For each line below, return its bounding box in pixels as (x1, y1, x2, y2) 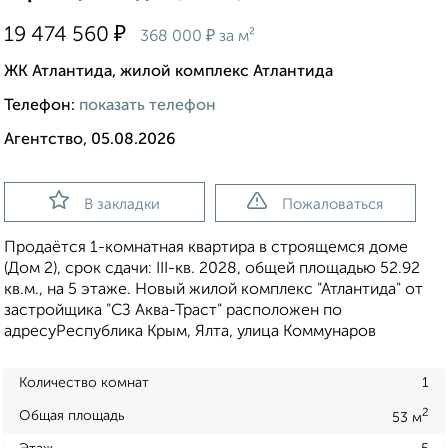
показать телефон (79, 98, 216, 115)
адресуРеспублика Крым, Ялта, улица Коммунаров (4, 324, 376, 341)
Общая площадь (19, 408, 125, 423)
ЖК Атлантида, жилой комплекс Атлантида (4, 64, 333, 81)
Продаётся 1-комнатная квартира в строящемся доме (4, 240, 408, 257)
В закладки (83, 197, 160, 213)
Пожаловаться (282, 197, 384, 213)
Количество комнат (19, 376, 149, 391)
